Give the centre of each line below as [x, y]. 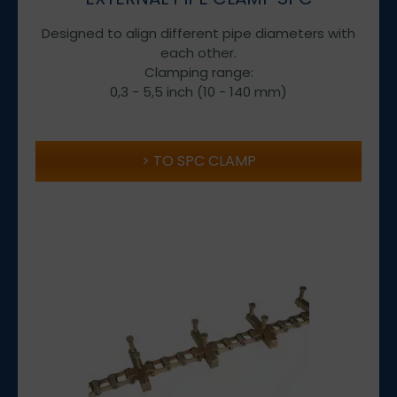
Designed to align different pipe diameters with [198, 33]
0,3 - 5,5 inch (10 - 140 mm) [198, 91]
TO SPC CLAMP [204, 160]
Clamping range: [198, 72]
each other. [198, 52]
